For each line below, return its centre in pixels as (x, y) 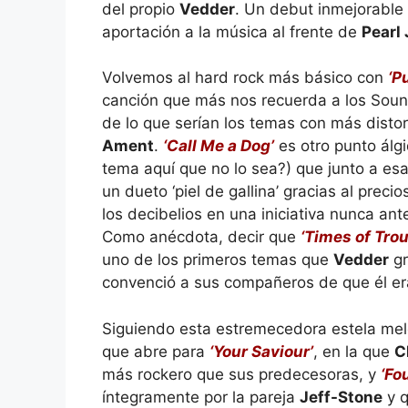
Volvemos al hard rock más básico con (245, 77)
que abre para (156, 351)
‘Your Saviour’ (261, 351)
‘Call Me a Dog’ (219, 146)
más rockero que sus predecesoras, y (241, 374)
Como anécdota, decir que (201, 237)
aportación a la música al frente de (232, 31)
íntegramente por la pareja (201, 397)
